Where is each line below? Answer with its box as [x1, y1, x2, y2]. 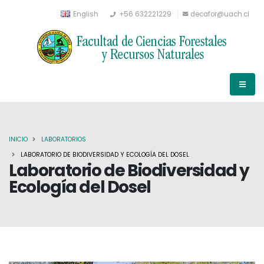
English [71, 9, 98, 19]
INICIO [9, 135, 28, 144]
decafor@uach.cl [190, 9, 249, 19]
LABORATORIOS [41, 135, 86, 144]
